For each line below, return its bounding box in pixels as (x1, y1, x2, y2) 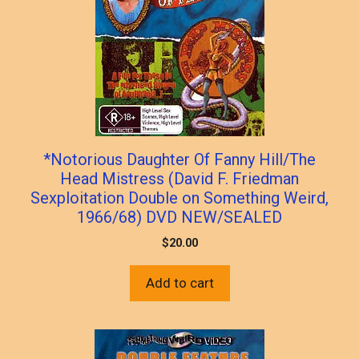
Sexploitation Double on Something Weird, (30, 188, 329, 208)
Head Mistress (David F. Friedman (60, 168, 299, 188)
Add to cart (145, 274, 214, 291)
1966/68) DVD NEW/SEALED (77, 207, 282, 227)
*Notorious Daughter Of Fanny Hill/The (43, 149, 316, 169)
